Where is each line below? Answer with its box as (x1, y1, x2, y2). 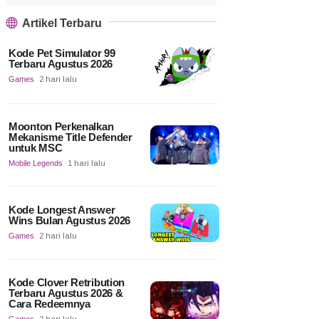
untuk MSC (9, 141, 63, 154)
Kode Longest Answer (9, 203, 115, 216)
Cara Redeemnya (9, 298, 90, 310)
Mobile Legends (9, 158, 63, 167)
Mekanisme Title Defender (9, 130, 132, 143)
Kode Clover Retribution (9, 276, 125, 289)
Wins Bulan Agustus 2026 (9, 214, 131, 226)
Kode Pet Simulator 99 (9, 47, 115, 60)
